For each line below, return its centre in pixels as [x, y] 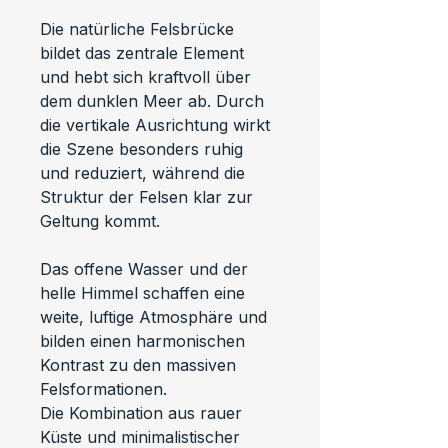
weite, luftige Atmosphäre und [156, 316]
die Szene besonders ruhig [144, 148]
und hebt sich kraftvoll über [148, 76]
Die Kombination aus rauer [143, 412]
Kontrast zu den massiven [140, 364]
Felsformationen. [103, 388]
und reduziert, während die [145, 172]
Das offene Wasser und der [146, 268]
